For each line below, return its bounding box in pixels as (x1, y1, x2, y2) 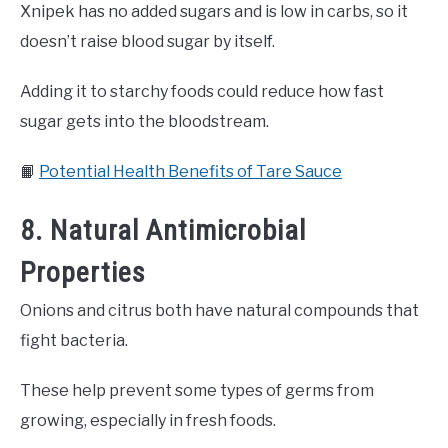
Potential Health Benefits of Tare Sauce (39, 162, 342, 182)
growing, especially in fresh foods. (20, 411, 276, 431)
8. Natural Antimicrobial (20, 214, 306, 248)
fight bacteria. (20, 331, 128, 351)
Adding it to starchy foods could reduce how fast (20, 82, 384, 102)
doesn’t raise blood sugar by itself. (20, 32, 275, 52)
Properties (20, 256, 146, 290)
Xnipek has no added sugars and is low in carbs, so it (20, 2, 408, 22)
